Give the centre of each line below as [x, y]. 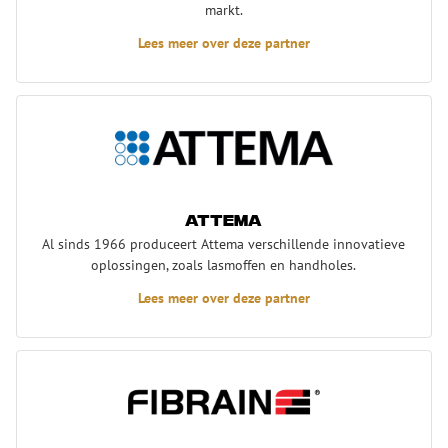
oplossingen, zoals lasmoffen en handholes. [224, 264]
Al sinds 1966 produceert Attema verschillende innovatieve [224, 243]
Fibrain [39, 361]
